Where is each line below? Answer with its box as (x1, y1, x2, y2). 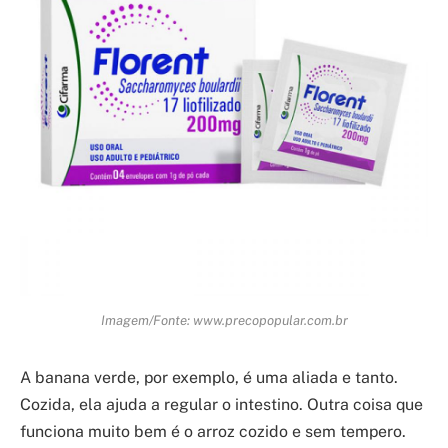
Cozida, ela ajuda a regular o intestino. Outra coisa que (20, 395, 423, 415)
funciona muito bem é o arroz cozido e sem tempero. (20, 422, 406, 442)
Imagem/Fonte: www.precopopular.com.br (100, 312, 348, 329)
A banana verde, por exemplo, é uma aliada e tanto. (20, 368, 398, 388)
